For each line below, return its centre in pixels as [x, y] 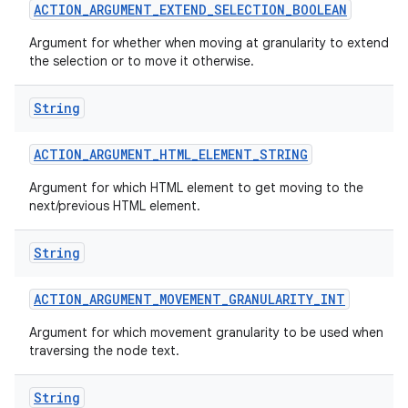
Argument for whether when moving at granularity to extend [209, 43]
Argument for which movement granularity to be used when [206, 332]
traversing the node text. [104, 351]
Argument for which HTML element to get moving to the [196, 188]
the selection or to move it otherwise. [142, 61]
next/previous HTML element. [115, 206]
